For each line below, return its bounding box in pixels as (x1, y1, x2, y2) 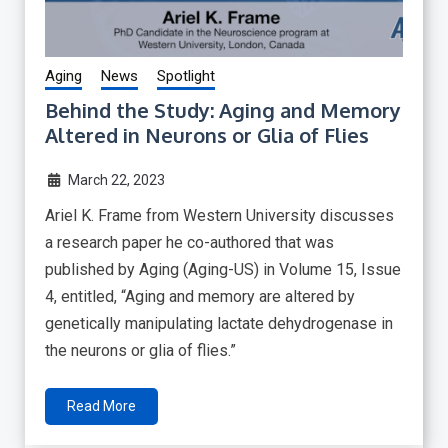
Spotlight (157, 66, 215, 85)
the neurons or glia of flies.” (45, 340, 236, 360)
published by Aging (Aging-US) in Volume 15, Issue (45, 259, 401, 279)
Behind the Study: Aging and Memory (45, 96, 401, 123)
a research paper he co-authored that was (45, 232, 334, 252)
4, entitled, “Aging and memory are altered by (45, 286, 355, 306)
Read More (67, 397, 136, 414)
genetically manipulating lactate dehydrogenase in (45, 313, 393, 333)
